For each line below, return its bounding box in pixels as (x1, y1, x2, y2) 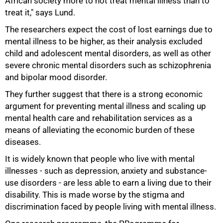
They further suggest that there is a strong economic (5, 89, 203, 99)
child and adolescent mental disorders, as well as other (5, 48, 211, 58)
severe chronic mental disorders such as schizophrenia (5, 60, 211, 70)
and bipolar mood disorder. (5, 72, 107, 82)
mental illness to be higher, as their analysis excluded (5, 36, 203, 46)
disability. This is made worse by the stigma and (5, 190, 185, 200)
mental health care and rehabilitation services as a (5, 113, 192, 123)
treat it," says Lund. (5, 7, 75, 17)
